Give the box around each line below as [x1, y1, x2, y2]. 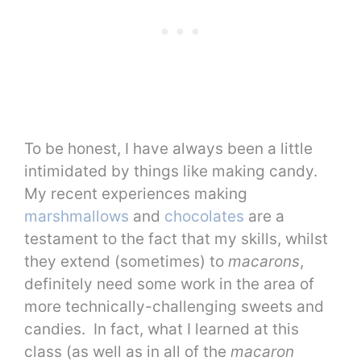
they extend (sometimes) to [24, 252, 228, 272]
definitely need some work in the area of [24, 275, 314, 294]
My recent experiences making [24, 185, 247, 204]
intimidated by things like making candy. [24, 162, 317, 181]
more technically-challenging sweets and [24, 297, 324, 317]
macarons [228, 252, 300, 272]
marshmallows [24, 207, 129, 226]
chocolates [164, 207, 244, 226]
